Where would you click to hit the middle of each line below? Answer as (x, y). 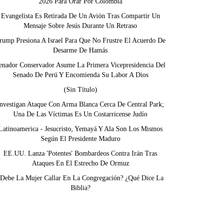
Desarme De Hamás (80, 50)
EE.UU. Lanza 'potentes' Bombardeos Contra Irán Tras (80, 153)
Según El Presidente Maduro (80, 139)
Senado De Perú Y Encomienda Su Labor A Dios (80, 75)
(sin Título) (80, 90)
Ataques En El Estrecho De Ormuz (80, 163)
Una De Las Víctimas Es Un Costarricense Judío (80, 114)
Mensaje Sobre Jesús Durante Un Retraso (80, 26)
